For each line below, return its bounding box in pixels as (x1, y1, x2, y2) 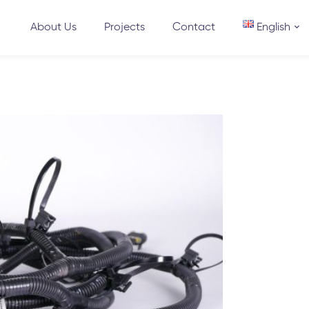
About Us (30, 22, 77, 33)
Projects (103, 22, 145, 33)
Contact (172, 22, 215, 33)
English (257, 22, 291, 33)
